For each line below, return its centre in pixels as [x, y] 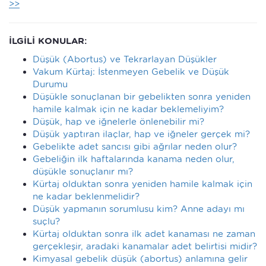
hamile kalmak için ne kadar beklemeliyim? [128, 109]
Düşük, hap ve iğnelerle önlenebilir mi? [118, 121]
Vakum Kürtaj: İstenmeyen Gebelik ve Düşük [131, 72]
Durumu [50, 84]
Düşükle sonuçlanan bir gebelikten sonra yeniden [142, 96]
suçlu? [46, 221]
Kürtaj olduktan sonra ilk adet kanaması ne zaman [144, 234]
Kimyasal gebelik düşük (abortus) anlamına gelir [140, 259]
